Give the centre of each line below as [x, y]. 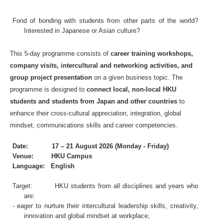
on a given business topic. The [137, 77]
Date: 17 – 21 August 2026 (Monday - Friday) [90, 146]
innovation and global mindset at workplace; [87, 216]
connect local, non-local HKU [131, 89]
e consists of [91, 53]
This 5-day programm [41, 53]
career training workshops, [152, 53]
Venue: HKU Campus [52, 156]
